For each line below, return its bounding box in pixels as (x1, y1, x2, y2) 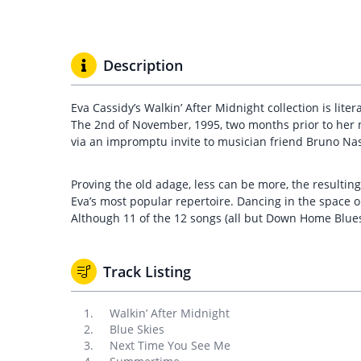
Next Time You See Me (110, 338, 230, 353)
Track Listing (103, 262, 191, 281)
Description (103, 56, 183, 75)
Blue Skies (110, 322, 164, 337)
